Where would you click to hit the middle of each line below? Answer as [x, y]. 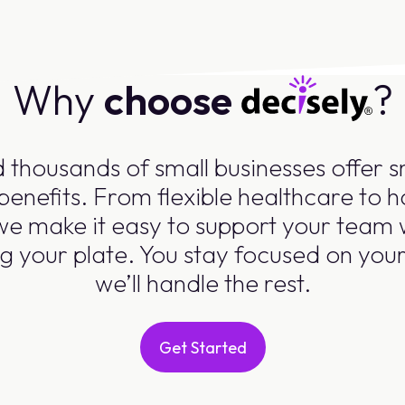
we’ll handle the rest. [202, 283]
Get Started [202, 347]
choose [168, 100]
